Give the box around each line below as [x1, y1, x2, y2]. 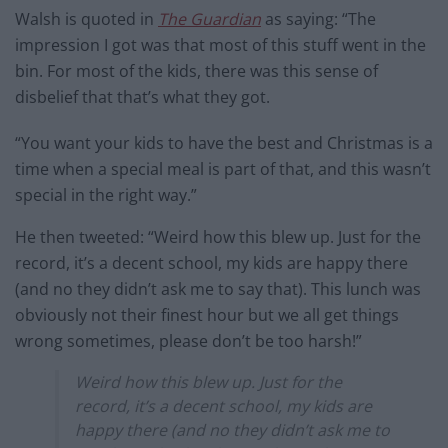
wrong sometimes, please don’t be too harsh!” [15, 329, 362, 352]
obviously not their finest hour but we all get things [15, 303, 399, 326]
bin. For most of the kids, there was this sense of [15, 59, 378, 82]
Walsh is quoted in [15, 7, 158, 30]
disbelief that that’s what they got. [15, 85, 270, 108]
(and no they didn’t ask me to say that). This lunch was [15, 277, 421, 300]
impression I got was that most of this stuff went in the [15, 33, 426, 56]
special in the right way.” [15, 183, 197, 206]
